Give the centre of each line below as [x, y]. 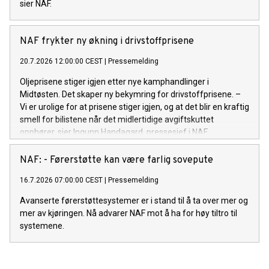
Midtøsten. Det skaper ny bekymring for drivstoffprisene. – [130, 94]
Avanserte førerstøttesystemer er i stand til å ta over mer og [134, 200]
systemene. [42, 225]
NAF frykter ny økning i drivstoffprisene [107, 41]
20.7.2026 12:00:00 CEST [61, 61]
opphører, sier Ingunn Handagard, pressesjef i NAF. [114, 132]
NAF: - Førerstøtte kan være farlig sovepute [116, 160]
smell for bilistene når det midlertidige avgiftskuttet [117, 119]
